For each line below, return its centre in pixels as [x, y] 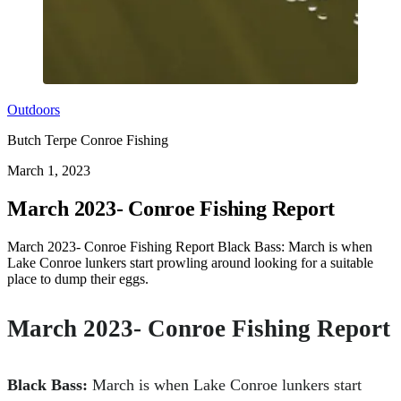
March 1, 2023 [49, 171]
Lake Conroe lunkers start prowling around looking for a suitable [190, 262]
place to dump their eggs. [78, 278]
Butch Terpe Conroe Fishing [88, 140]
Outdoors [34, 110]
